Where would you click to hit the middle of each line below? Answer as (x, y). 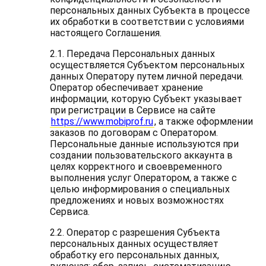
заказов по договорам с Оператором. (134, 133)
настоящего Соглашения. (105, 33)
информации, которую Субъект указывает (146, 99)
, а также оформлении (203, 121)
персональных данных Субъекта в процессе (150, 10)
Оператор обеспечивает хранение (126, 88)
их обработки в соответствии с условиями (147, 22)
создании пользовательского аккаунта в (141, 155)
